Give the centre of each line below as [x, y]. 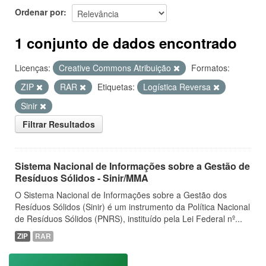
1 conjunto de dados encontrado [126, 43]
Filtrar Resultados [59, 124]
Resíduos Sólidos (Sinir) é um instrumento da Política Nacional [132, 207]
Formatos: [210, 68]
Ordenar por [39, 12]
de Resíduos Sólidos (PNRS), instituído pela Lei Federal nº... [129, 218]
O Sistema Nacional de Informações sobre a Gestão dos [121, 195]
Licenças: [33, 68]
